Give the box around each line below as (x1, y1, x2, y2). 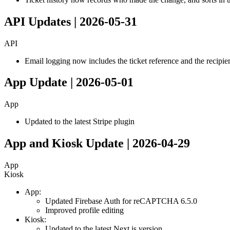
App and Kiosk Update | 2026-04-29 (4, 137, 190, 150)
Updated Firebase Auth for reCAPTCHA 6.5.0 (45, 197, 197, 206)
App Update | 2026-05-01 (4, 75, 133, 89)
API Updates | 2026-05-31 (4, 14, 137, 28)
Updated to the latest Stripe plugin (25, 117, 135, 126)
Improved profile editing (45, 206, 124, 215)
